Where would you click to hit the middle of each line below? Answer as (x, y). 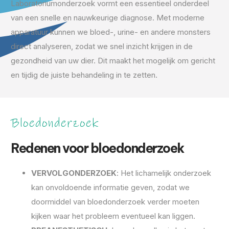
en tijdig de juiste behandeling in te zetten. (84, 75)
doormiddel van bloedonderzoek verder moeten (115, 202)
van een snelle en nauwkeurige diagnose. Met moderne (108, 18)
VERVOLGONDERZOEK (74, 173)
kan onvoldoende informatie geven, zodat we (110, 187)
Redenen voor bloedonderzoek (97, 148)
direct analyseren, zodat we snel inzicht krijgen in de (102, 46)
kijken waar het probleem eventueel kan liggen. (113, 216)
